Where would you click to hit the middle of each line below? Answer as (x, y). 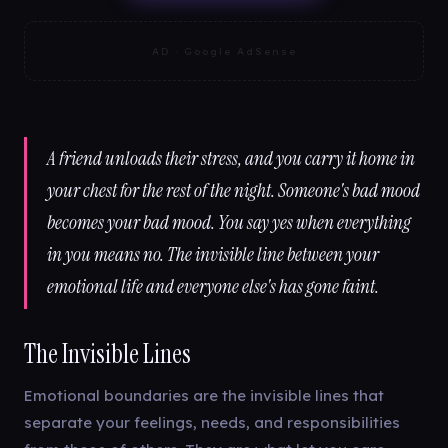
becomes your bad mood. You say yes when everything (229, 222)
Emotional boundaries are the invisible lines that (204, 395)
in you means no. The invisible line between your (213, 254)
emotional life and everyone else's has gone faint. (213, 286)
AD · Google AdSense (224, 51)
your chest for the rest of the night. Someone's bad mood (233, 190)
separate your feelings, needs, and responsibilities (212, 422)
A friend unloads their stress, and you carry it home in (231, 158)
